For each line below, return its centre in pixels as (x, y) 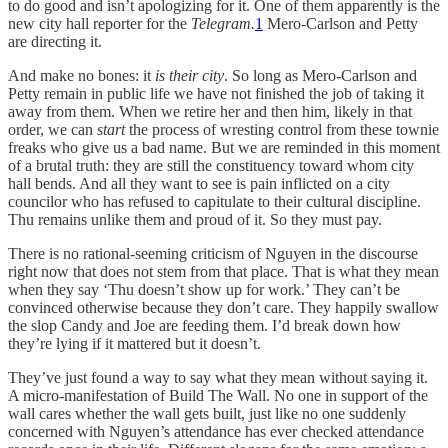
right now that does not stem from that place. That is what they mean (223, 272)
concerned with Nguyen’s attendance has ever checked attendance (216, 432)
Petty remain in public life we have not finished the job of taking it (216, 94)
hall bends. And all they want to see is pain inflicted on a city (199, 184)
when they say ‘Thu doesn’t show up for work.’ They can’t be (204, 290)
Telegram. (223, 24)
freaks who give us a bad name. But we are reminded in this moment (224, 148)
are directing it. (55, 42)
